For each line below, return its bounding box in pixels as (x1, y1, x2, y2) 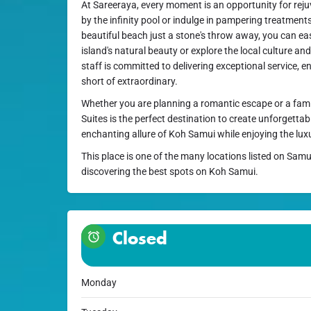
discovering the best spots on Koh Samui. (81, 166, 258, 178)
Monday (81, 277, 117, 289)
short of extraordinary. (81, 76, 178, 87)
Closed (112, 228, 167, 249)
